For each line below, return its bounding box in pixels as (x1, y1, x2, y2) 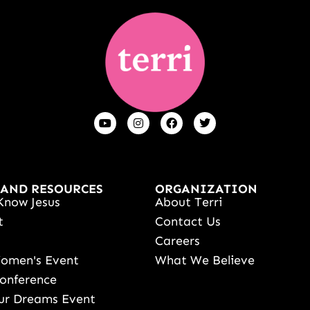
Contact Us (154, 214, 221, 230)
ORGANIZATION (154, 181, 257, 197)
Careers (154, 233, 200, 249)
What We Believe (154, 253, 255, 268)
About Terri (154, 194, 222, 210)
